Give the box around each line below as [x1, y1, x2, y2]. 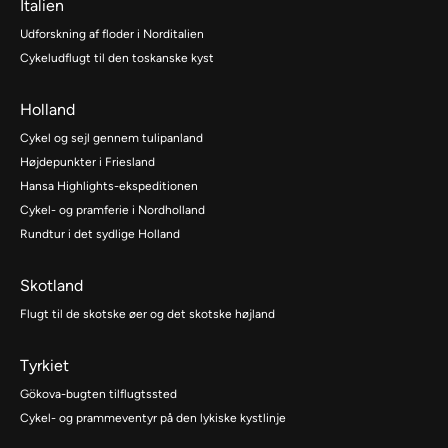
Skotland [20, 276, 83, 296]
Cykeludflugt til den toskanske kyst [20, 51, 214, 66]
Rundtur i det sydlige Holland [20, 227, 180, 242]
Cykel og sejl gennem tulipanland [20, 131, 203, 146]
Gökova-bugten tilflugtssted [20, 387, 177, 402]
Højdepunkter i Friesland [20, 155, 155, 170]
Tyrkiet [20, 356, 69, 376]
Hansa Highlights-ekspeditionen [20, 179, 198, 194]
